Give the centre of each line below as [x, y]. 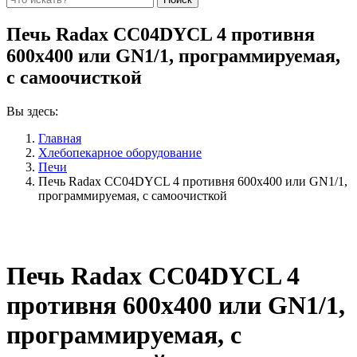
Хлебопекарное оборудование [120, 152]
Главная [60, 138]
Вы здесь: [32, 111]
